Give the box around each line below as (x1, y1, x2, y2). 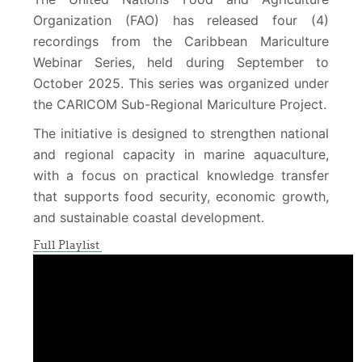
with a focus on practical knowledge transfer (33, 167, 329, 183)
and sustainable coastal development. (33, 209, 265, 225)
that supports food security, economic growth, (33, 188, 329, 204)
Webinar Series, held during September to (33, 54, 329, 70)
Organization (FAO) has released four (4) (33, 12, 329, 28)
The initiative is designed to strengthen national (33, 125, 329, 141)
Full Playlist (33, 238, 103, 251)
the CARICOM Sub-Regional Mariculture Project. (33, 96, 327, 112)
